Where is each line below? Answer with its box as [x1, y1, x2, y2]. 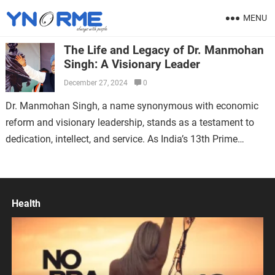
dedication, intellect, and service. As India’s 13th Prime [5, 133, 238, 145]
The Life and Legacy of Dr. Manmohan [63, 43, 264, 57]
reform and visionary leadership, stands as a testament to [5, 117, 254, 128]
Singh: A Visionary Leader [63, 57, 200, 71]
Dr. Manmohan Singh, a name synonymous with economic [5, 100, 258, 112]
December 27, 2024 [63, 79, 128, 87]
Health [11, 198, 41, 209]
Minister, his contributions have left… [5, 150, 163, 161]
